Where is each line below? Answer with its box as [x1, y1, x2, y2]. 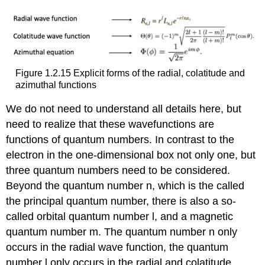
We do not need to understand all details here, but [6, 103, 242, 115]
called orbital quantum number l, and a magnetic [6, 211, 234, 223]
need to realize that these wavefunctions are [6, 118, 215, 131]
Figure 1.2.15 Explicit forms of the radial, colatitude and [15, 67, 245, 78]
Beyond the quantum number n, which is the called [6, 180, 245, 192]
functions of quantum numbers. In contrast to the [6, 134, 235, 146]
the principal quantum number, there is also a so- [6, 195, 237, 208]
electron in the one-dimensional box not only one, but [6, 149, 256, 161]
